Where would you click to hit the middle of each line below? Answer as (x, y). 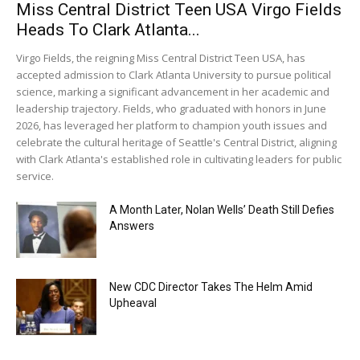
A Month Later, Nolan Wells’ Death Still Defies (222, 209)
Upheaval (133, 303)
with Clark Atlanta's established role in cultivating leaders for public (179, 159)
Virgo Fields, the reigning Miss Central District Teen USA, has (161, 57)
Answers (132, 225)
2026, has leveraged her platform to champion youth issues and (172, 125)
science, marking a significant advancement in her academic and (173, 91)
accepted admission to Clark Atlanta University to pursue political (174, 74)
